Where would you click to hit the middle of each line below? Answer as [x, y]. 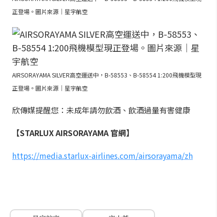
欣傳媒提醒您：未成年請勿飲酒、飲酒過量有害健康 [101, 110]
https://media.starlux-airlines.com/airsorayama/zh [102, 155]
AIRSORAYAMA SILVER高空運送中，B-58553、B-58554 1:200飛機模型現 [107, 75]
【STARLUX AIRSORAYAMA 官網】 [73, 132]
